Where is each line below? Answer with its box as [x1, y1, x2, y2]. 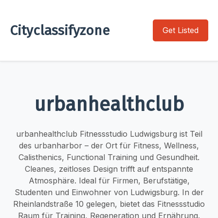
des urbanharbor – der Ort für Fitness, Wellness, [19, 140, 199, 150]
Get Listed [163, 25, 199, 35]
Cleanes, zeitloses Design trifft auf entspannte [25, 163, 193, 174]
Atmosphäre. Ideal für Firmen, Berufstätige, [28, 175, 190, 185]
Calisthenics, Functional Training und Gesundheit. [18, 152, 200, 162]
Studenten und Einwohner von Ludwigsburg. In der [14, 187, 204, 197]
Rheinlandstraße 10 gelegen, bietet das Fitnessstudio [13, 199, 205, 209]
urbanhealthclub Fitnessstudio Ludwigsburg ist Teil [16, 128, 202, 139]
